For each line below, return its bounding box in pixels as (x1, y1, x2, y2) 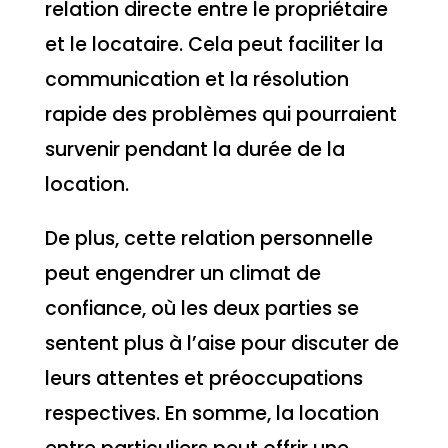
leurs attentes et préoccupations (44, 365, 363, 393)
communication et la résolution (44, 65, 349, 93)
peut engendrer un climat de (44, 260, 321, 288)
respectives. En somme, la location (44, 400, 379, 428)
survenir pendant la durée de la (44, 135, 345, 163)
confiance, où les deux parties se (44, 295, 359, 323)
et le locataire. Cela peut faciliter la (44, 30, 383, 58)
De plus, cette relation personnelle (44, 225, 373, 253)
